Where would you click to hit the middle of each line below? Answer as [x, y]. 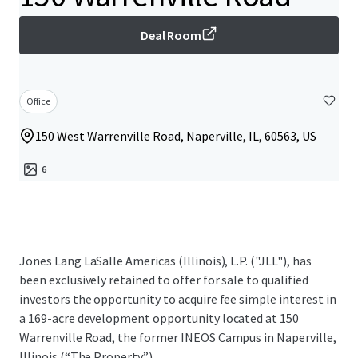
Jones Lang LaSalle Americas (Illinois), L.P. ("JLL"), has [165, 261]
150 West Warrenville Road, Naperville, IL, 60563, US [176, 136]
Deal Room [171, 35]
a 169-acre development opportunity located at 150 [159, 318]
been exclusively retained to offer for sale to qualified [164, 280]
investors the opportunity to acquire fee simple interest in [178, 299]
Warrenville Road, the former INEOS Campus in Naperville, [178, 337]
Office [38, 101]
